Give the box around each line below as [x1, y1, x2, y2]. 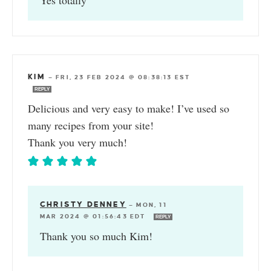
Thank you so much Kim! [40, 228, 152, 243]
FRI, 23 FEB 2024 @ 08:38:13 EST [56, 73, 191, 80]
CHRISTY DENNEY [40, 200, 126, 209]
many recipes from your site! [28, 117, 154, 132]
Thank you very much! [28, 134, 127, 149]
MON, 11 [136, 201, 167, 208]
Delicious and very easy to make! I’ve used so [28, 100, 229, 116]
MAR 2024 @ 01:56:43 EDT [40, 212, 149, 220]
